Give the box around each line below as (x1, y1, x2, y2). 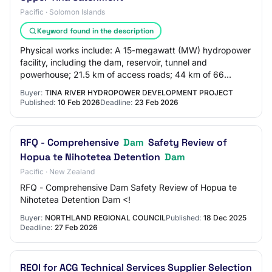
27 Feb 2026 (55, 223, 98, 232)
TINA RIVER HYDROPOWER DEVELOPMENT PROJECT (45, 88, 233, 97)
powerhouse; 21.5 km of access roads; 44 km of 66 (20, 69, 224, 80)
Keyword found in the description (36, 25, 154, 36)
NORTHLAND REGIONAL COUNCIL (45, 213, 166, 222)
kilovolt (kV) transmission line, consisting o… (20, 81, 194, 92)
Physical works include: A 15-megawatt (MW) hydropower (20, 45, 251, 55)
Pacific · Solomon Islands (20, 7, 105, 16)
